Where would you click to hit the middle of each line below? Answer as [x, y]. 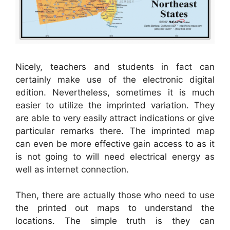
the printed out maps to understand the [115, 208]
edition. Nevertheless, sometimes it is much [115, 92]
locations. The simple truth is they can [115, 221]
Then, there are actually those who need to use [115, 195]
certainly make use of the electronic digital [115, 79]
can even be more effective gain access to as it [115, 143]
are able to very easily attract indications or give [115, 118]
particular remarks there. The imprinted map [115, 131]
